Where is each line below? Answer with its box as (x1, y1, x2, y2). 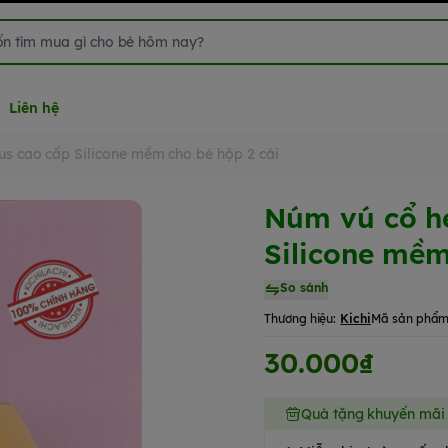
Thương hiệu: (264, 311, 337, 326)
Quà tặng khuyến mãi (300, 405, 445, 423)
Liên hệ (9, 99, 59, 117)
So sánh (279, 280, 328, 295)
